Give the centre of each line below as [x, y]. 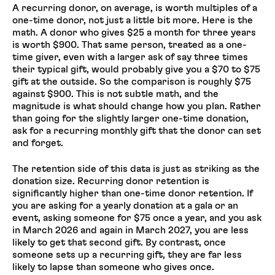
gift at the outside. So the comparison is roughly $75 [132, 81]
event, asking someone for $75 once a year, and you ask [137, 218]
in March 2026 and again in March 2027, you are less [130, 230]
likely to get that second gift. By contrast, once [119, 243]
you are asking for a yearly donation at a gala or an [125, 206]
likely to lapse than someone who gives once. [113, 267]
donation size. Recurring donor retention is [111, 181]
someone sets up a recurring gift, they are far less [127, 255]
